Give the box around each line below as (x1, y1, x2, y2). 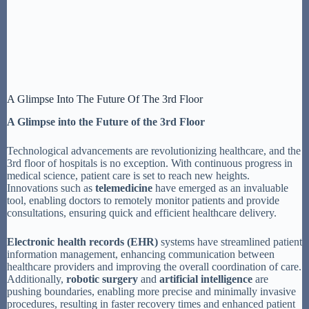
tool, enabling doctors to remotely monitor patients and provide (7, 194, 279, 206)
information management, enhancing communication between (7, 248, 275, 260)
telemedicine (95, 181, 152, 194)
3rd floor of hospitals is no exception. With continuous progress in (7, 157, 292, 169)
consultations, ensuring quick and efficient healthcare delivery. (7, 206, 277, 219)
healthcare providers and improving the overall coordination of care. (7, 260, 301, 272)
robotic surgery (66, 272, 138, 285)
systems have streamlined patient (158, 235, 302, 248)
